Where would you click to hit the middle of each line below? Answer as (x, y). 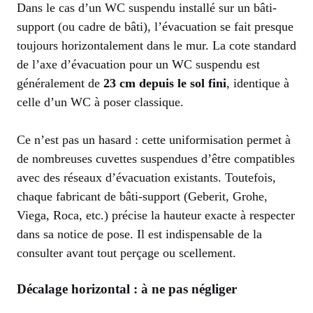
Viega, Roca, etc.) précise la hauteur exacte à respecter (156, 215)
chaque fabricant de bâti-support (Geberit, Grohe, (142, 196)
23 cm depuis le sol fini (165, 83)
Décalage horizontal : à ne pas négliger (127, 289)
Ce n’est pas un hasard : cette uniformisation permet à (154, 139)
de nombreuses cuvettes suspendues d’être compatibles (156, 158)
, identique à (258, 83)
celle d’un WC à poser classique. (100, 102)
